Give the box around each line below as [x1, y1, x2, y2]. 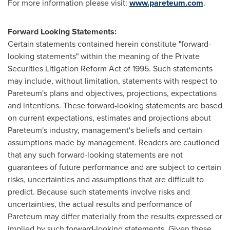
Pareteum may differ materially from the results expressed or [8, 210, 222, 222]
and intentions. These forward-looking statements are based [8, 100, 222, 111]
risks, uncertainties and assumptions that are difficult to [8, 174, 204, 185]
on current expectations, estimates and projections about [8, 112, 211, 124]
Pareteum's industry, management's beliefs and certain [8, 124, 202, 136]
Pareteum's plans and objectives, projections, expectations [8, 87, 217, 99]
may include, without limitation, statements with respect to [8, 75, 217, 87]
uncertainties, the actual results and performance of [8, 198, 192, 210]
